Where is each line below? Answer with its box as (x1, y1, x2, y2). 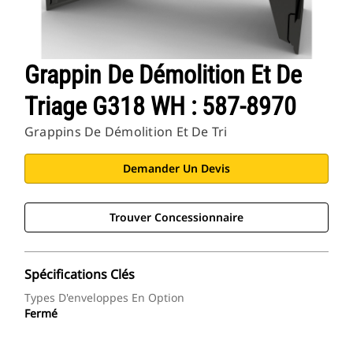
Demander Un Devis (123, 161, 230, 176)
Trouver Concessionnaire (110, 210, 243, 225)
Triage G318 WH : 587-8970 (24, 91, 296, 122)
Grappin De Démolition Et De (24, 60, 302, 91)
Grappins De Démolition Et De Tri (24, 123, 228, 141)
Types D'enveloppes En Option (24, 290, 184, 306)
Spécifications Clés (24, 266, 135, 284)
